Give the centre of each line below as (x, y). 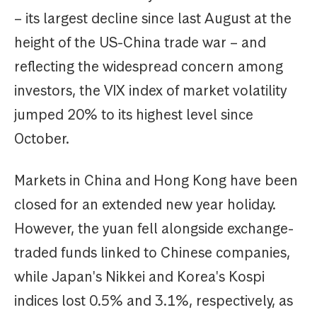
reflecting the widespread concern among (149, 67)
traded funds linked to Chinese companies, (152, 253)
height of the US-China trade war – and (140, 43)
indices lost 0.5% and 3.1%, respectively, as (154, 301)
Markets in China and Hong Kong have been (156, 181)
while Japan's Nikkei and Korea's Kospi (139, 277)
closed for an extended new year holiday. (145, 205)
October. (42, 139)
